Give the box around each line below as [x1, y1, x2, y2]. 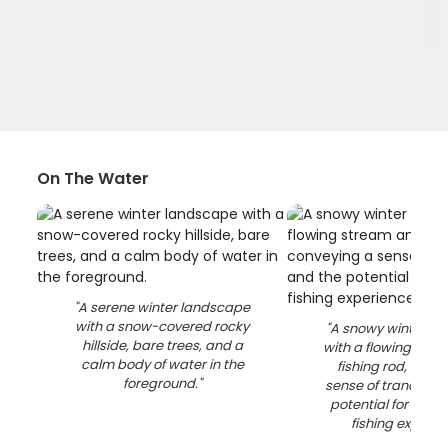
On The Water [37, 167, 150, 190]
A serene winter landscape [78, 298, 251, 317]
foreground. [122, 374, 198, 393]
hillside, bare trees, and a [81, 336, 243, 355]
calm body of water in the [80, 355, 244, 374]
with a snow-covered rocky [75, 317, 250, 336]
